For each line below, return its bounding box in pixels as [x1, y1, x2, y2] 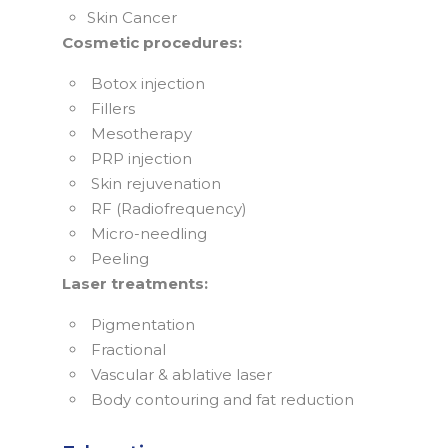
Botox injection [87, 74, 205, 94]
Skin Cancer [87, 8, 177, 28]
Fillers [87, 99, 135, 119]
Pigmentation [87, 315, 195, 335]
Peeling [87, 249, 149, 269]
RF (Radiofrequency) [87, 199, 247, 219]
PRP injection [87, 149, 192, 169]
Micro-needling [87, 224, 207, 244]
